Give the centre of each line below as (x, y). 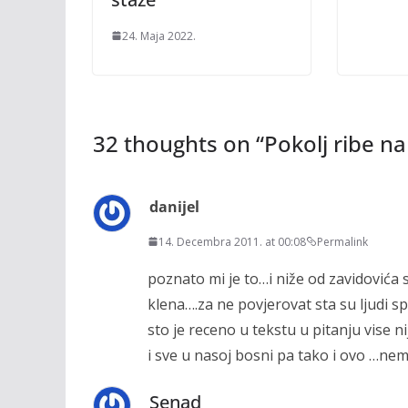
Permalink (342, 241)
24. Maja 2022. (159, 36)
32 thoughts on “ (178, 143)
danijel (174, 206)
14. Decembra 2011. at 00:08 (232, 241)
